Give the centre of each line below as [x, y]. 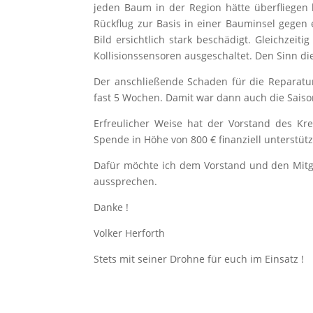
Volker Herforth [130, 233]
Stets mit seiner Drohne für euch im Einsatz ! [199, 259]
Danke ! [111, 208]
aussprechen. [127, 182]
